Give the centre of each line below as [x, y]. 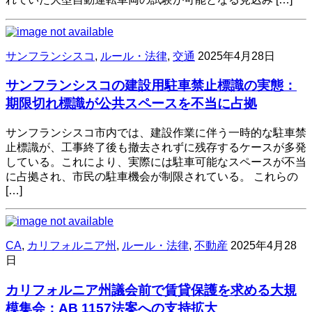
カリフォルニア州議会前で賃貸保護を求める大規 [151, 290]
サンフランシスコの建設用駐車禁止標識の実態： [151, 86]
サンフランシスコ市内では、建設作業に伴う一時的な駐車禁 [156, 133]
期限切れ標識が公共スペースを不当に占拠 [131, 104]
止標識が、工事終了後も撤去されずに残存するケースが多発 [156, 148]
